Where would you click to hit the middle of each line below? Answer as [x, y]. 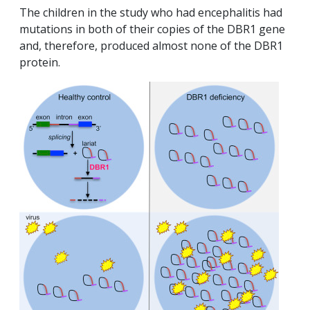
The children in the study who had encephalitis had [151, 13]
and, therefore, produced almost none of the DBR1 [151, 46]
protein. [40, 63]
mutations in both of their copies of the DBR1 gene [152, 29]
